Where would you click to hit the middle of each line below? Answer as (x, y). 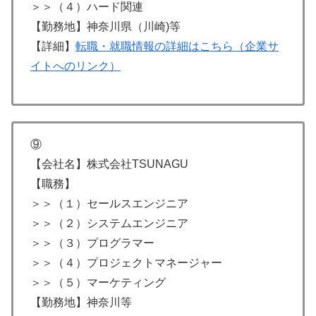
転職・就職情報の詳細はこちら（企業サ (177, 47)
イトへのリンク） (75, 66)
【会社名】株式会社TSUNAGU (109, 164)
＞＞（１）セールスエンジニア (109, 204)
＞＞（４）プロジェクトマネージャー (126, 263)
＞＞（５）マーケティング (98, 283)
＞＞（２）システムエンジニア (109, 224)
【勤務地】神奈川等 (81, 303)
